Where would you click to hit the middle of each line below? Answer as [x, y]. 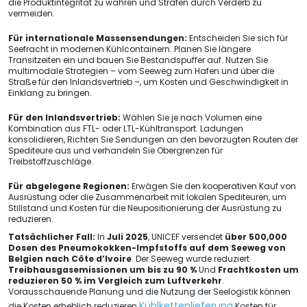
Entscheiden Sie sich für [237, 38]
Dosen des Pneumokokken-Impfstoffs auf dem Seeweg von [147, 248]
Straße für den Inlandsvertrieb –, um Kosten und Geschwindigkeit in [148, 82]
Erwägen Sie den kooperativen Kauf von [213, 186]
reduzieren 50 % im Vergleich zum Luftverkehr [115, 281]
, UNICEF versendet [186, 237]
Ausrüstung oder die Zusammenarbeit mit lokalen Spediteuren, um [147, 197]
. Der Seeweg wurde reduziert [191, 259]
